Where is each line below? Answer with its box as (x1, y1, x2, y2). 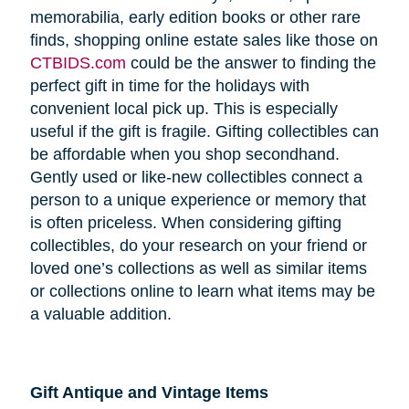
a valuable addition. (29, 305, 172, 324)
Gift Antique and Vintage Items (29, 383, 268, 403)
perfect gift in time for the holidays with (29, 77, 309, 96)
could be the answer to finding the (125, 54, 376, 73)
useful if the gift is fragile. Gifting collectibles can (29, 122, 379, 142)
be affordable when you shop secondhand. (29, 145, 340, 164)
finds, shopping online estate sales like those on (29, 31, 378, 50)
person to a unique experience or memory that (29, 191, 366, 210)
